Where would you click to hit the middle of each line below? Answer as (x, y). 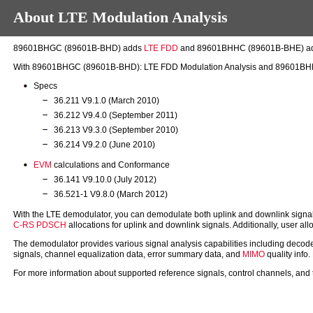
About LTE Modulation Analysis (121, 18)
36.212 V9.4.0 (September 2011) (115, 115)
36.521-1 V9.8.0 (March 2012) (110, 194)
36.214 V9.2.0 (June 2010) (104, 144)
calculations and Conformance (111, 165)
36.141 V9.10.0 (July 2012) (105, 179)
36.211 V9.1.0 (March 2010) (106, 100)
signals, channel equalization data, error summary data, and (128, 255)
